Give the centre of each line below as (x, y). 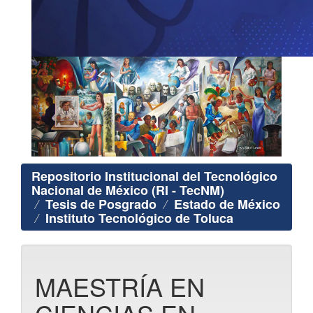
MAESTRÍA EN (120, 286)
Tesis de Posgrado (101, 204)
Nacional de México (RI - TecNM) (128, 190)
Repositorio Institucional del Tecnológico (154, 176)
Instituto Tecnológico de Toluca (139, 218)
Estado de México (227, 204)
